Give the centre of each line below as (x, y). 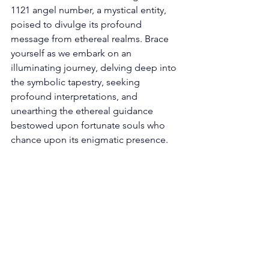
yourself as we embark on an (72, 53)
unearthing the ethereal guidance (83, 111)
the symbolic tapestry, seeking (77, 82)
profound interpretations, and (75, 96)
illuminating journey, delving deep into (95, 68)
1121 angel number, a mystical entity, (90, 10)
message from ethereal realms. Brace (91, 39)
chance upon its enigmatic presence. (91, 140)
